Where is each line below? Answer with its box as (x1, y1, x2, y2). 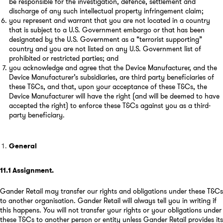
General (8, 141, 37, 151)
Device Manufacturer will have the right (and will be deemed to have (8, 91, 220, 102)
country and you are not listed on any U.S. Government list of (8, 44, 201, 54)
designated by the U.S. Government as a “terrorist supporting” (8, 34, 202, 45)
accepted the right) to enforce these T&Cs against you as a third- (8, 101, 211, 111)
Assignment (12, 165, 52, 176)
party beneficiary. (8, 110, 65, 120)
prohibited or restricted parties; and (8, 53, 118, 64)
